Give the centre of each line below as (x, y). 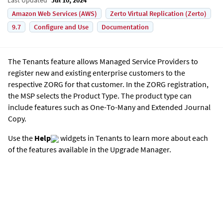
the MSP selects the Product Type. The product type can (100, 95)
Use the (21, 138)
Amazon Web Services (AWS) (55, 13)
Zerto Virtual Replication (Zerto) (158, 13)
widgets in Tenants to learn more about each (133, 138)
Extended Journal (181, 107)
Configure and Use (61, 27)
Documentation (125, 27)
